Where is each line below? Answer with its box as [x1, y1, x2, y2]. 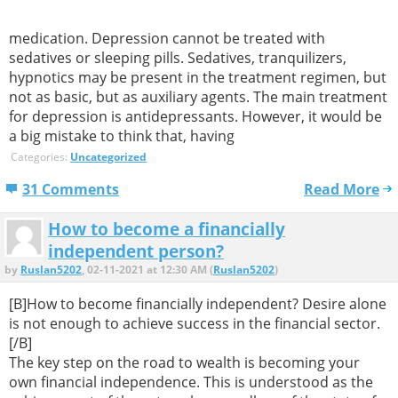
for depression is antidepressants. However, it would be [9, 107, 382, 127]
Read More [304, 179, 379, 199]
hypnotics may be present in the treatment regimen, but [9, 68, 386, 88]
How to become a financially [48, 217, 285, 240]
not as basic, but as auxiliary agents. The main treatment [9, 87, 387, 107]
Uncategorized [70, 148, 147, 164]
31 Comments [22, 179, 119, 199]
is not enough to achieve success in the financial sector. [9, 314, 380, 334]
